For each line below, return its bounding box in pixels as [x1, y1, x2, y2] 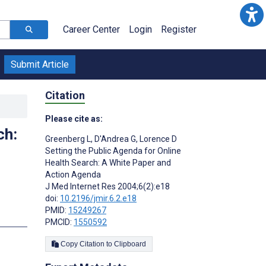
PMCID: [45, 217, 74, 227]
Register [161, 24, 197, 35]
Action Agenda [45, 169, 101, 179]
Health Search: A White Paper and [45, 157, 171, 167]
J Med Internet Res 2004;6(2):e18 [45, 181, 170, 191]
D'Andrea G [93, 134, 136, 144]
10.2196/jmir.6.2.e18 [60, 193, 137, 203]
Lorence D [138, 134, 177, 144]
